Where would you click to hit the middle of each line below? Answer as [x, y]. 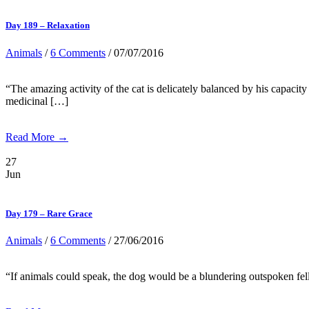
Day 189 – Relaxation [48, 26]
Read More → [37, 137]
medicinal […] [37, 101]
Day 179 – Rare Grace [49, 213]
